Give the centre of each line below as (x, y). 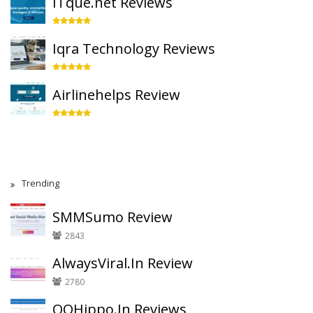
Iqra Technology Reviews (134, 49)
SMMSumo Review (112, 217)
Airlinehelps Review (116, 95)
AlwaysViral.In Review (123, 263)
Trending (41, 183)
